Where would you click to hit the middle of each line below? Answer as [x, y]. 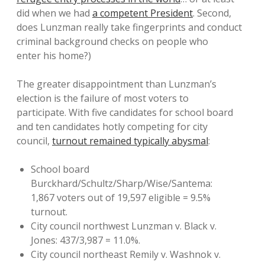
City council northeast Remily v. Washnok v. [126, 254]
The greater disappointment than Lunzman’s [117, 84]
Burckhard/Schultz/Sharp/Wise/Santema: [122, 183]
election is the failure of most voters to [103, 98]
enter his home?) [54, 56]
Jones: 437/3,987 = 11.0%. [85, 240]
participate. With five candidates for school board [125, 112]
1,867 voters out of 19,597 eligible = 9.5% [121, 198]
